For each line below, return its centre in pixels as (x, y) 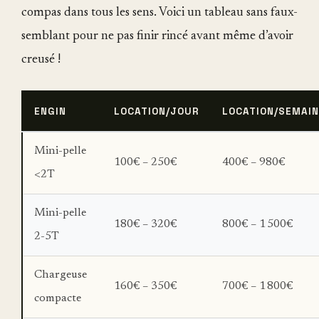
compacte (58, 298)
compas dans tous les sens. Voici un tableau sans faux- (159, 12)
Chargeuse (61, 274)
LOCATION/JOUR (157, 111)
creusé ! (41, 59)
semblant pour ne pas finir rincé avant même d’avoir (157, 36)
